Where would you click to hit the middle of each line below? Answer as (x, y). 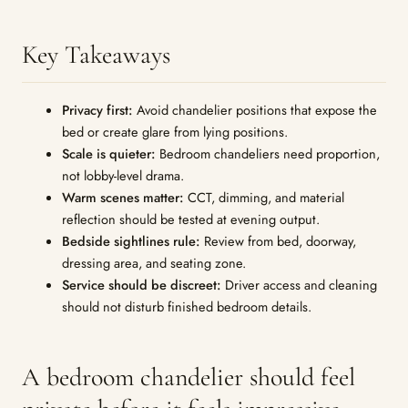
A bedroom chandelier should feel (189, 377)
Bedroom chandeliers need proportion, (267, 153)
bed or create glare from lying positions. (174, 132)
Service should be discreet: (141, 285)
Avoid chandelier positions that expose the (255, 110)
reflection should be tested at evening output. (190, 219)
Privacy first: (97, 110)
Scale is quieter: (108, 153)
